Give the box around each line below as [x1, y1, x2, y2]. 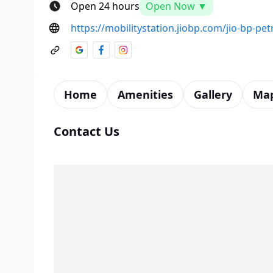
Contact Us [54, 122, 119, 140]
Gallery [194, 87, 232, 102]
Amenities [118, 87, 173, 102]
